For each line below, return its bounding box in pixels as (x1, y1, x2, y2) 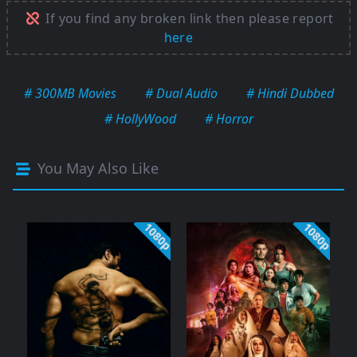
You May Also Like (33, 159, 159, 178)
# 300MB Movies (23, 84, 116, 103)
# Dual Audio (144, 84, 218, 103)
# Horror (204, 110, 253, 128)
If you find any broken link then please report (42, 10, 334, 28)
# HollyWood (104, 110, 176, 128)
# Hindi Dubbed (245, 84, 334, 103)
